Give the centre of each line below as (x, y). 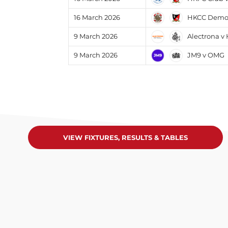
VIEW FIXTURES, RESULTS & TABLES (125, 137)
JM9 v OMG (205, 55)
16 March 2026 (97, 18)
